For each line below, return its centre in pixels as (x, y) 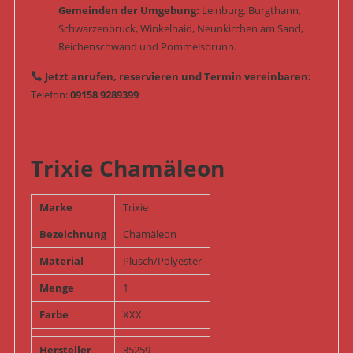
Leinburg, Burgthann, (250, 11)
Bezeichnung (72, 234)
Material (61, 261)
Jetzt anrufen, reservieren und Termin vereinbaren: (178, 77)
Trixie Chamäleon (127, 168)
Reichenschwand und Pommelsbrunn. (147, 47)
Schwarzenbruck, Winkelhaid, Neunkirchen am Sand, (180, 29)
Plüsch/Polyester (162, 261)
